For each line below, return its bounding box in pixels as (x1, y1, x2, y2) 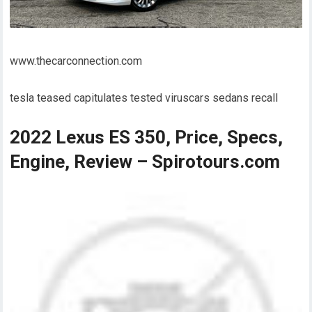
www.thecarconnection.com (10, 54, 143, 68)
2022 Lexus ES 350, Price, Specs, (10, 127, 283, 148)
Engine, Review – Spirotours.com (10, 151, 281, 173)
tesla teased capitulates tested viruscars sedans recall (10, 91, 279, 105)
